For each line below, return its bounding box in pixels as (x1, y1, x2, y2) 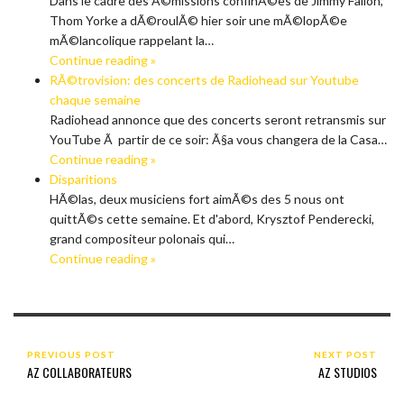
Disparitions (50, 170, 117, 187)
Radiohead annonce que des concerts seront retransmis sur (50, 111, 386, 127)
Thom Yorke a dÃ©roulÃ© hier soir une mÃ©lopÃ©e (50, 12, 347, 28)
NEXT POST (313, 348, 377, 360)
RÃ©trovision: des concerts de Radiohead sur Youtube (50, 71, 359, 87)
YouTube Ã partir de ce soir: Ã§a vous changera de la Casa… (50, 131, 387, 147)
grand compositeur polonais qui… (50, 230, 234, 246)
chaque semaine (50, 91, 141, 107)
